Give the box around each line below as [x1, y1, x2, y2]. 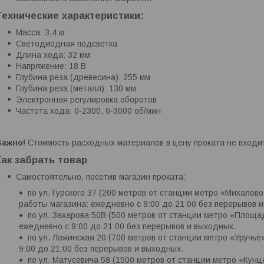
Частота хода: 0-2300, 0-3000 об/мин [16, 106, 161, 116]
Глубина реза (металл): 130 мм [16, 84, 136, 94]
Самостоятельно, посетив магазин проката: [16, 172, 186, 182]
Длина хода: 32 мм [16, 50, 90, 60]
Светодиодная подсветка [16, 39, 117, 49]
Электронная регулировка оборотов [16, 95, 157, 105]
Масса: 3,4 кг [16, 28, 65, 38]
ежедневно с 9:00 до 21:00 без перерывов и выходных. [19, 222, 236, 232]
